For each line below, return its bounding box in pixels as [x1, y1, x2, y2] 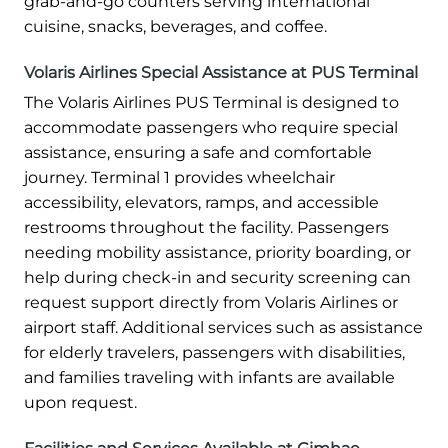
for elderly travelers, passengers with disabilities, [24, 342, 405, 362]
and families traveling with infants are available [24, 367, 395, 387]
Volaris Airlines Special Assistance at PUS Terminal [24, 62, 418, 82]
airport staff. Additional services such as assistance [24, 317, 423, 337]
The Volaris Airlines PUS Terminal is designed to [24, 92, 399, 112]
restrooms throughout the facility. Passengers [24, 217, 389, 237]
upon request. [24, 392, 137, 412]
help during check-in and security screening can [24, 267, 411, 287]
